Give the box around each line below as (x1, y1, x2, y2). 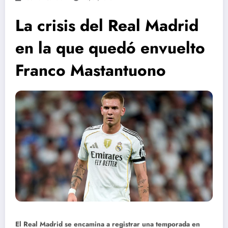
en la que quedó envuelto (15, 36, 205, 60)
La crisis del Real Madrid (15, 14, 198, 38)
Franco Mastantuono (15, 59, 166, 82)
